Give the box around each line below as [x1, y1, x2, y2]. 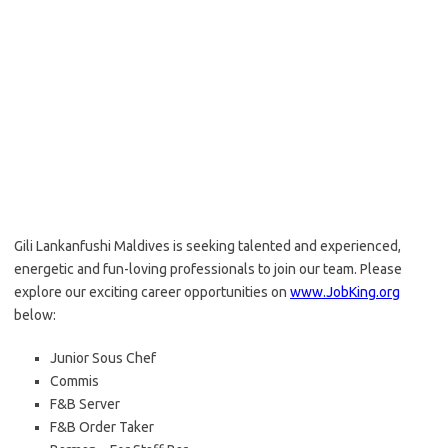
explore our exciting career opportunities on [14, 284, 290, 300]
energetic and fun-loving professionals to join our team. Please [14, 261, 402, 277]
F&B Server [50, 396, 120, 412]
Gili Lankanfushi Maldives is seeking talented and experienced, [14, 238, 401, 254]
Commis [50, 373, 99, 389]
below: [14, 307, 56, 323]
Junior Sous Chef [50, 350, 156, 366]
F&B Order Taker [50, 419, 154, 435]
